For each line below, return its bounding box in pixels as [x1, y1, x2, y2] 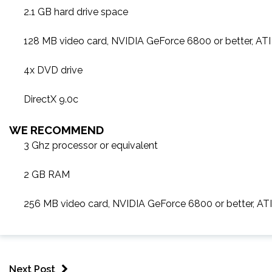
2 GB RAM [24, 169, 70, 180]
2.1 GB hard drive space [24, 6, 128, 18]
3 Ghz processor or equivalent [24, 140, 158, 151]
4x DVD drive [24, 64, 83, 76]
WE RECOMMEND [9, 123, 104, 137]
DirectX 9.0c [24, 93, 78, 105]
